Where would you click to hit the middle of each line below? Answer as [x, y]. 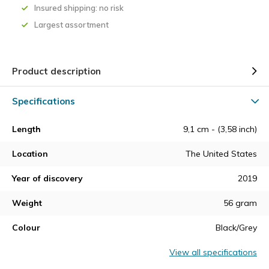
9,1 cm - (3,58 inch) [220, 129]
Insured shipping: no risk [79, 8]
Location [30, 154]
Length [26, 129]
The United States [221, 154]
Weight [27, 203]
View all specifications [213, 252]
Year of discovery [47, 178]
